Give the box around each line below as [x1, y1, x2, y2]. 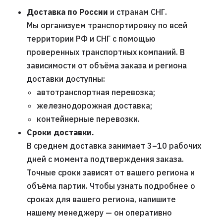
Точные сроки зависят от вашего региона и [26, 167, 195, 178]
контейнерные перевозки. [37, 114, 140, 124]
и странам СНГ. [108, 7, 167, 17]
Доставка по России [26, 7, 108, 17]
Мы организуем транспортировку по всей [26, 20, 187, 31]
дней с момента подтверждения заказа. [26, 154, 184, 165]
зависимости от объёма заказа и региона [26, 60, 187, 71]
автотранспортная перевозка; [37, 87, 156, 98]
